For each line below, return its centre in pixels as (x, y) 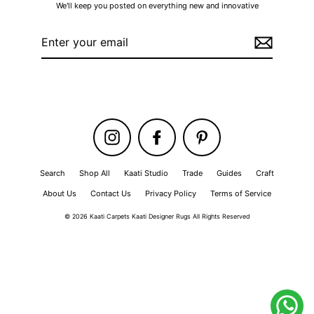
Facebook (183, 133)
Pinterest (226, 133)
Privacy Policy (171, 193)
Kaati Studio (146, 173)
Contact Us (111, 193)
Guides (229, 173)
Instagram (138, 133)
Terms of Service (241, 193)
